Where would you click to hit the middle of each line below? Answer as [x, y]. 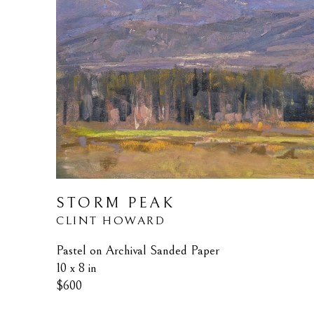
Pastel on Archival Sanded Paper [138, 251]
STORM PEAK [116, 203]
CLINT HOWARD [111, 221]
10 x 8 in [76, 268]
